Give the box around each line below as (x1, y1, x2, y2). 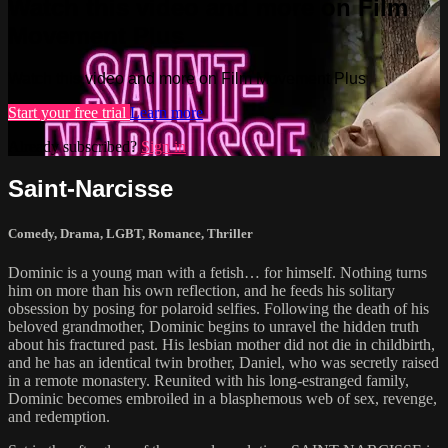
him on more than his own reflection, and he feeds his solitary (8, 281, 395, 299)
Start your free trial (8, 103, 130, 121)
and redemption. (8, 407, 110, 425)
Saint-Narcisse (8, 175, 173, 203)
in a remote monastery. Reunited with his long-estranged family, (8, 371, 409, 389)
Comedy (8, 225, 54, 241)
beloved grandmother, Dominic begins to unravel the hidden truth (8, 317, 419, 335)
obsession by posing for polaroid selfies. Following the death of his (8, 299, 429, 317)
